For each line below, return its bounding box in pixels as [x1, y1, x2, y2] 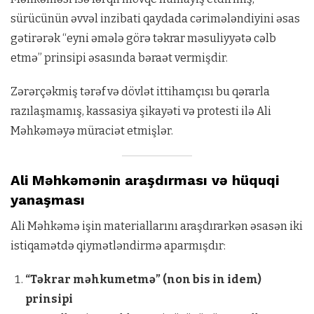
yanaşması [11, 191, 85, 208]
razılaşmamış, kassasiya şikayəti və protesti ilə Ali [11, 104, 271, 118]
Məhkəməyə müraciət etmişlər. [11, 123, 173, 137]
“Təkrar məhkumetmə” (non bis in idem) [25, 272, 261, 286]
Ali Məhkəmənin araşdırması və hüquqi [11, 171, 279, 189]
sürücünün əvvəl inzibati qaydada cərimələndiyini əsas [11, 11, 300, 25]
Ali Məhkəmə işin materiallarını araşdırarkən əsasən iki [11, 219, 303, 233]
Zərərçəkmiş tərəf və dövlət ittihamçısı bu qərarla [11, 84, 270, 98]
